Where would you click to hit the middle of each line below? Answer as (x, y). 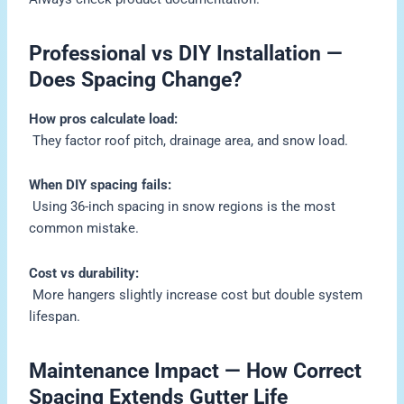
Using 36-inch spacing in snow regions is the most (183, 207)
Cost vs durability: (84, 273)
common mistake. (84, 229)
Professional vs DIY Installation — (186, 53)
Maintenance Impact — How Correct (196, 371)
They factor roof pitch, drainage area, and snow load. (189, 140)
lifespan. (55, 316)
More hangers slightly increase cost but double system (196, 294)
